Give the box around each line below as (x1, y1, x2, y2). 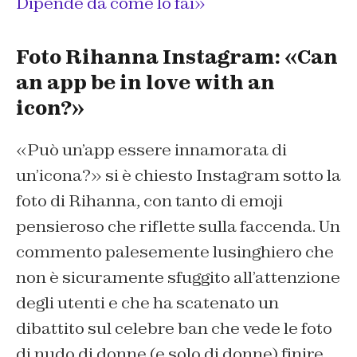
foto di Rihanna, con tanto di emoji (16, 190, 283, 212)
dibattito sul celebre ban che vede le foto (16, 318, 332, 339)
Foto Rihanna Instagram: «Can (16, 45, 338, 70)
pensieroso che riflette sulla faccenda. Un (16, 216, 340, 237)
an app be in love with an (16, 70, 275, 96)
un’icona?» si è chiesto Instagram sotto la (16, 165, 341, 186)
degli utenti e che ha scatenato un (16, 292, 279, 314)
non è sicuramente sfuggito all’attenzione (16, 267, 340, 288)
